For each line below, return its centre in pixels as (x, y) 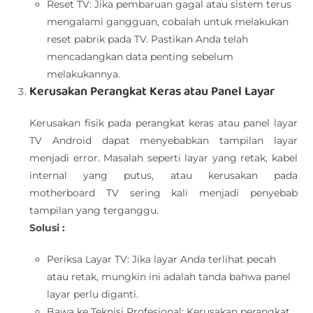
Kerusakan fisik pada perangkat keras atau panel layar (163, 123)
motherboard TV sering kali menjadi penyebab (163, 193)
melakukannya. (84, 74)
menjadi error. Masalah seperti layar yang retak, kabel (163, 158)
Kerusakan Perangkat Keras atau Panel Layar (152, 92)
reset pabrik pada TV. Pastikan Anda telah (148, 39)
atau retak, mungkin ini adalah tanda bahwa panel (169, 277)
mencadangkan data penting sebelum (140, 57)
